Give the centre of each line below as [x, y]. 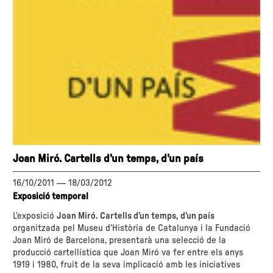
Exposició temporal [51, 196]
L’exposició [35, 216]
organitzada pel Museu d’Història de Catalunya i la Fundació [132, 228]
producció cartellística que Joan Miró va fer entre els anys [128, 252]
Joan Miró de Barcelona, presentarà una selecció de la [120, 240]
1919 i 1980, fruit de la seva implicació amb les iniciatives [127, 264]
